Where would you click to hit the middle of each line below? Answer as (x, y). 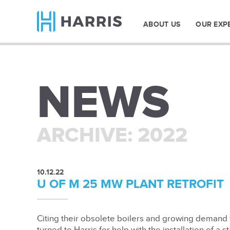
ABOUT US (162, 24)
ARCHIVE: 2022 (112, 136)
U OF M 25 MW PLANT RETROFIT (130, 184)
